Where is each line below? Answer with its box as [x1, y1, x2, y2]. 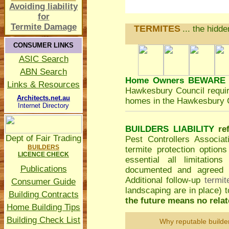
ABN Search [20, 67, 67, 77]
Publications [20, 164, 67, 174]
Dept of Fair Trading [6, 133, 81, 143]
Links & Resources [7, 80, 80, 89]
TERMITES [133, 24, 180, 34]
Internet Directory [18, 102, 69, 109]
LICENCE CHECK [18, 151, 69, 158]
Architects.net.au [17, 94, 70, 102]
